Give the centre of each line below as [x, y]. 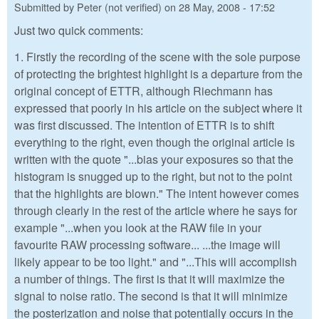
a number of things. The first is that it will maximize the [150, 278]
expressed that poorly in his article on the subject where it [158, 108]
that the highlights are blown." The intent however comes [157, 193]
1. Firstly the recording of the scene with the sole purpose [157, 56]
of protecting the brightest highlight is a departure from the [158, 73]
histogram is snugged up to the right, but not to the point [153, 176]
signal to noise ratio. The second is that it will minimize [151, 296]
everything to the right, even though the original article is [155, 142]
